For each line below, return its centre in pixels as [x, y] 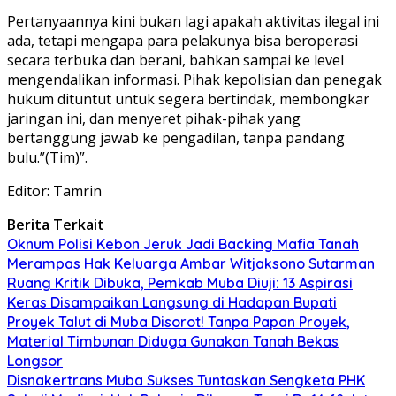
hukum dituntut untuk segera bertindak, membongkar [188, 99]
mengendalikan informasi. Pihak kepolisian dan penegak [194, 79]
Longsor [35, 360]
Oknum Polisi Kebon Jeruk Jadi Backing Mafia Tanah [183, 244]
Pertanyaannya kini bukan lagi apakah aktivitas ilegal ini [193, 21]
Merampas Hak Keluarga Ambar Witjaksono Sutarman [191, 263]
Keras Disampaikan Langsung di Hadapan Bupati [172, 302]
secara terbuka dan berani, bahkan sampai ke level [175, 60]
